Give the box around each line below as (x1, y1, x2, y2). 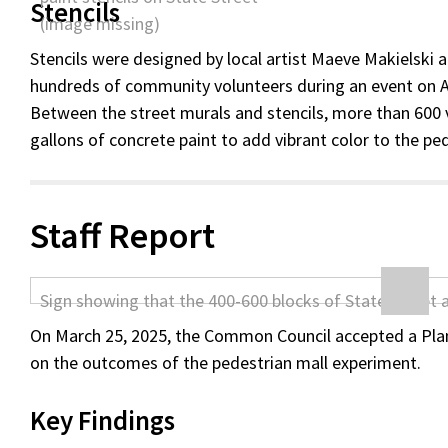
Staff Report (30, 213, 216, 258)
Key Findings (30, 403, 176, 437)
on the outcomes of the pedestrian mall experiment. (30, 351, 422, 374)
